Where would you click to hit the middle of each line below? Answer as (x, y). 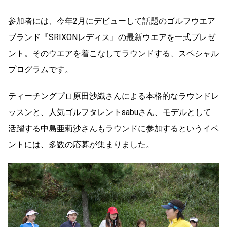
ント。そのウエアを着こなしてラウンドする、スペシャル (113, 54)
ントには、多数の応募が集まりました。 (81, 145)
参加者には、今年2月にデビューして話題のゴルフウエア (112, 21)
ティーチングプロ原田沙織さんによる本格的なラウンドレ (113, 96)
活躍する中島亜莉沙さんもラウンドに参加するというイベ (113, 129)
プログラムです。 (41, 70)
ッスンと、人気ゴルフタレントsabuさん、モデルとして (110, 112)
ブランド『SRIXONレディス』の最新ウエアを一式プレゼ (112, 37)
